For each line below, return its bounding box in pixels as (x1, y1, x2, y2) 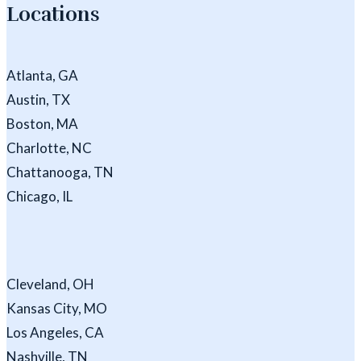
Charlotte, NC (6, 139, 92, 157)
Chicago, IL (6, 188, 73, 205)
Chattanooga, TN (6, 164, 114, 181)
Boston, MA (6, 115, 78, 133)
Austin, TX (6, 91, 70, 109)
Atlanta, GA (6, 67, 78, 85)
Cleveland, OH (6, 276, 94, 293)
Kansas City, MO (6, 300, 107, 317)
